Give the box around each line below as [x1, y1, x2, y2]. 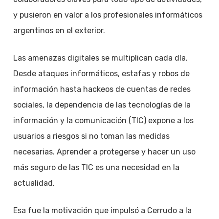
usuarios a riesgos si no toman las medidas [13, 131, 170, 141]
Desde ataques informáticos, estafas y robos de [13, 69, 190, 78]
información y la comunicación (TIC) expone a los [13, 116, 194, 125]
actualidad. [13, 178, 55, 188]
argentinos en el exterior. [13, 26, 105, 35]
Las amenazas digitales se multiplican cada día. [13, 53, 188, 63]
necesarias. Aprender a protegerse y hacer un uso [13, 147, 196, 156]
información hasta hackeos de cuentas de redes [13, 85, 191, 94]
